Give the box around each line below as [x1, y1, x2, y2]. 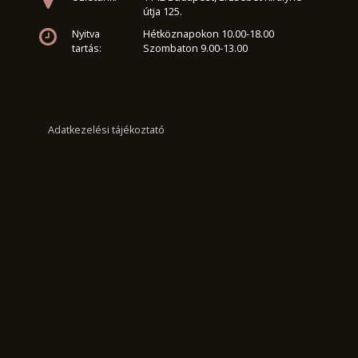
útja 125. [143, 5, 183, 19]
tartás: [71, 42, 101, 56]
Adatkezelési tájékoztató [47, 123, 165, 137]
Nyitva [71, 27, 100, 42]
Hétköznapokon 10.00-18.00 [143, 27, 275, 42]
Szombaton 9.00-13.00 [143, 42, 249, 56]
